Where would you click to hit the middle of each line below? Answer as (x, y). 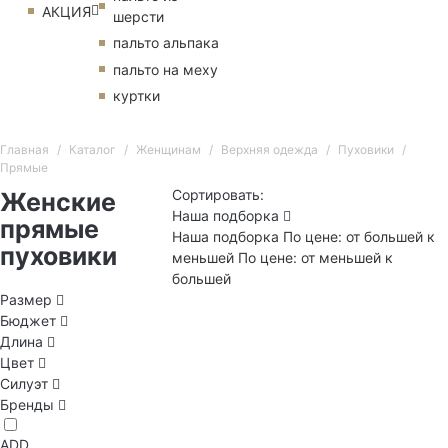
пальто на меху (165, 69)
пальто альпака (166, 43)
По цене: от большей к (359, 237)
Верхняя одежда (269, 150)
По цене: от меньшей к (316, 258)
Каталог (92, 150)
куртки (136, 96)
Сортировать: (218, 195)
